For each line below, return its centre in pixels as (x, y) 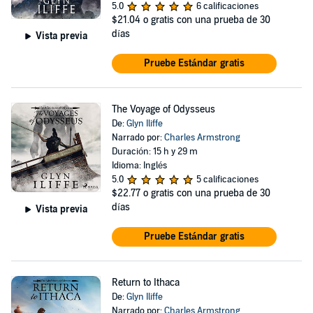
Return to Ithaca (145, 283)
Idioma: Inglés (139, 166)
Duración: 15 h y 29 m (154, 152)
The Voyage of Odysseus (163, 109)
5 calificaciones (227, 180)
